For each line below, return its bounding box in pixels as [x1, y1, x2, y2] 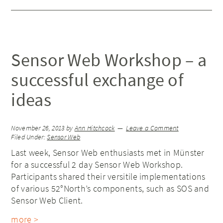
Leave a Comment [126, 124, 179, 133]
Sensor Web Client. [11, 195, 83, 207]
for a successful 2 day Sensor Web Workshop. [11, 159, 183, 171]
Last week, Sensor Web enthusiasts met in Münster [11, 147, 205, 159]
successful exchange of [11, 69, 184, 92]
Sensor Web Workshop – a [11, 49, 207, 72]
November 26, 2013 [11, 124, 65, 133]
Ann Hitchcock [74, 124, 115, 133]
